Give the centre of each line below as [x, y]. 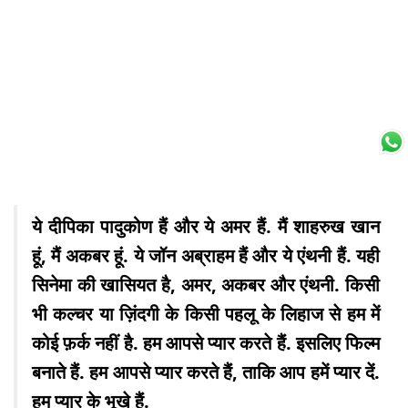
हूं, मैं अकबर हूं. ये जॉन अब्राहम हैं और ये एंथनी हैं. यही [206, 255]
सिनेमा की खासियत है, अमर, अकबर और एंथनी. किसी [206, 284]
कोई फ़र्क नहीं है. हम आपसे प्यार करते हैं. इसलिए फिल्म [206, 342]
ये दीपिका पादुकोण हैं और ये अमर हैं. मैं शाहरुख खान [206, 226]
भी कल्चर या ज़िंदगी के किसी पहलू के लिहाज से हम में [206, 313]
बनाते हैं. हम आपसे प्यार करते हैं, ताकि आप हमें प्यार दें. [206, 372]
